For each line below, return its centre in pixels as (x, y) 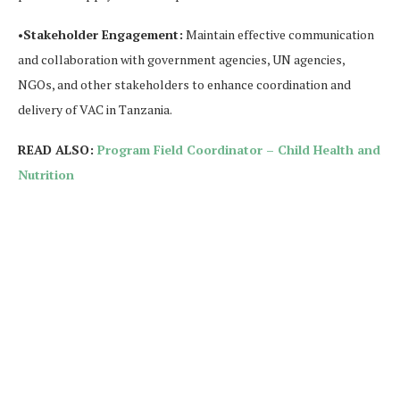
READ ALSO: (58, 149)
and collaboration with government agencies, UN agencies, (181, 59)
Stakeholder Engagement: (103, 34)
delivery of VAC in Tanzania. (95, 109)
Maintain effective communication (279, 34)
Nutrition (46, 174)
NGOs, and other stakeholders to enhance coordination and (184, 84)
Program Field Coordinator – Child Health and (239, 149)
